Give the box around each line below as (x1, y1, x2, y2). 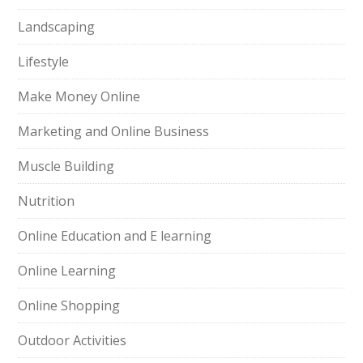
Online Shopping (18, 297, 121, 314)
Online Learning (18, 262, 117, 280)
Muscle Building (18, 157, 115, 175)
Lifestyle (18, 53, 70, 70)
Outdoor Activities (18, 331, 127, 349)
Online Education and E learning (18, 227, 212, 245)
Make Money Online (18, 88, 141, 105)
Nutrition (18, 192, 75, 210)
